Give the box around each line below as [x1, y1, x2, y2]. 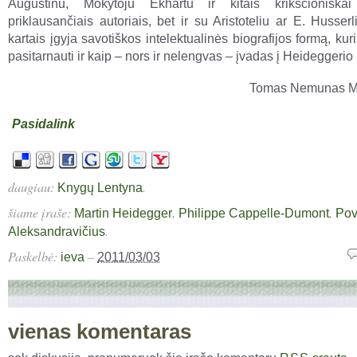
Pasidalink [12, 116, 75, 131]
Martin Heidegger [74, 206, 172, 220]
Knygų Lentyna [57, 180, 143, 194]
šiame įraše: [8, 203, 74, 221]
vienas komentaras [8, 320, 191, 343]
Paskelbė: [8, 247, 61, 265]
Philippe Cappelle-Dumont [178, 206, 329, 220]
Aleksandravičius [8, 224, 105, 238]
